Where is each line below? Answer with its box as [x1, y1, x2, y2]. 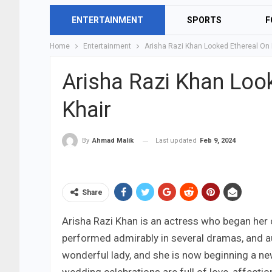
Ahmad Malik [92, 137, 134, 145]
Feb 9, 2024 [200, 137, 236, 144]
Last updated [155, 137, 199, 144]
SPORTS [187, 15, 222, 25]
